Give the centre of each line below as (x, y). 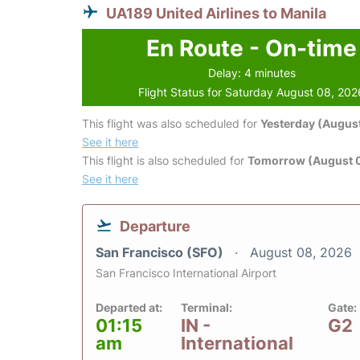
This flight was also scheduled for (171, 124)
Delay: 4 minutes (252, 73)
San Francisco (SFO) (161, 253)
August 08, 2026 (301, 253)
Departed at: (129, 308)
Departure (155, 227)
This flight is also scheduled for (165, 161)
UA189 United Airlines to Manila (216, 14)
